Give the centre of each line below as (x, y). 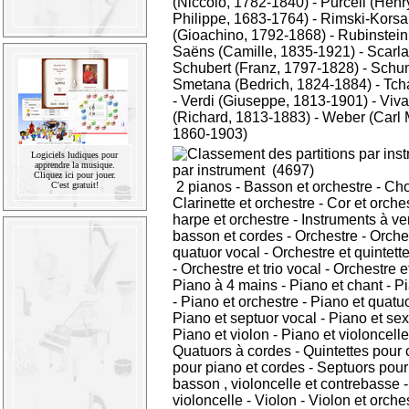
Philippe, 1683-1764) (241, 19)
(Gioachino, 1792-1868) (249, 36)
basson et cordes (228, 236)
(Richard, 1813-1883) (241, 118)
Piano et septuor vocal (245, 319)
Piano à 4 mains (225, 286)
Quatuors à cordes (232, 351)
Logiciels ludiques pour (75, 155)
